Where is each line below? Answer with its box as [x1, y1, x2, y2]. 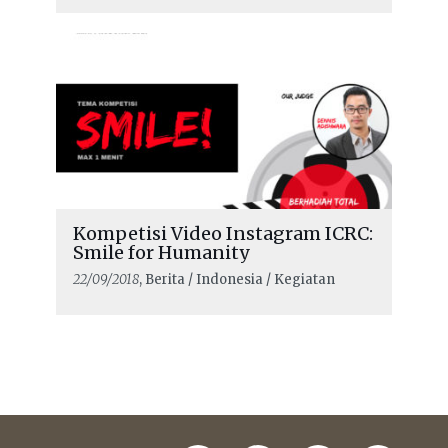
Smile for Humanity [72, 241, 249, 265]
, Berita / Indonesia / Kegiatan [138, 271, 335, 289]
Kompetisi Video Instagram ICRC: [72, 222, 373, 246]
